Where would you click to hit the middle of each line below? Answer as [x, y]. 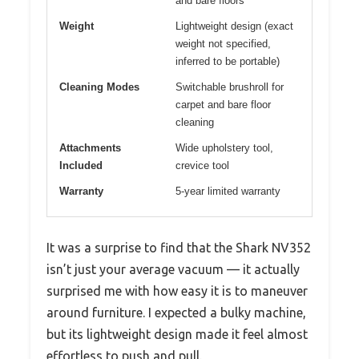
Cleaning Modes [99, 87]
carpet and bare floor [223, 105]
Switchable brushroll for [230, 87]
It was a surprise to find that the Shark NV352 [179, 248]
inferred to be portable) [228, 62]
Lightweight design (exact [234, 26]
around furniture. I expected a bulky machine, [176, 313]
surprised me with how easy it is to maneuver [177, 291]
